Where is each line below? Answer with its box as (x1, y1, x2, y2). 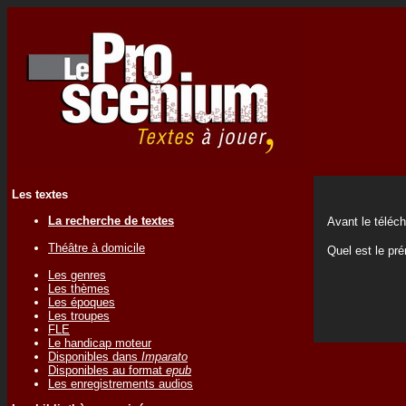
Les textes (12, 188, 68, 202)
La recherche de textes (48, 213, 174, 227)
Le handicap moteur (48, 335, 151, 350)
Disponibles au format (48, 362, 166, 377)
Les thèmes (48, 281, 110, 295)
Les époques (48, 295, 115, 309)
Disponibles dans (48, 349, 141, 363)
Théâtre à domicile (48, 240, 145, 255)
